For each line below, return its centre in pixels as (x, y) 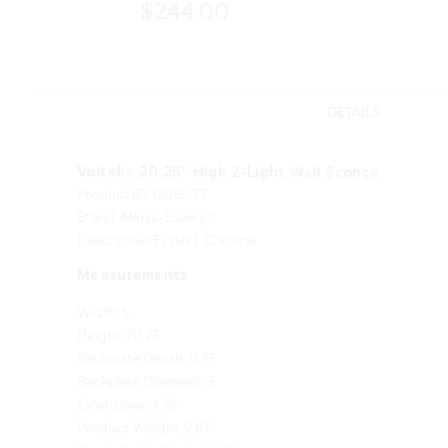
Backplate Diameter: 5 (146, 352)
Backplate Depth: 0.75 (146, 329)
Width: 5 (103, 283)
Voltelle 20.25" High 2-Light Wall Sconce (228, 145)
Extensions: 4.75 (127, 375)
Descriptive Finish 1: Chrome (166, 211)
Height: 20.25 (118, 306)
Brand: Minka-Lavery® (146, 188)
